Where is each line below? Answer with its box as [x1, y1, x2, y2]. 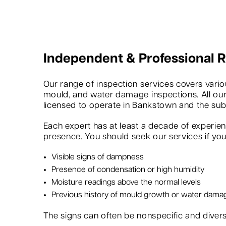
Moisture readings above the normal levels [51, 178, 201, 187]
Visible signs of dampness [51, 153, 144, 162]
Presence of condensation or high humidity [51, 165, 204, 175]
